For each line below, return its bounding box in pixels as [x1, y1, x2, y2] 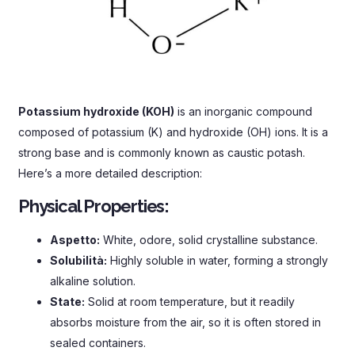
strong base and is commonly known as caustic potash [18, 145, 303, 159]
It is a [302, 124, 328, 139]
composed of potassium [18, 124, 144, 139]
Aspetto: [50, 233, 100, 247]
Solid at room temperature [88, 295, 224, 309]
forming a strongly [234, 254, 328, 268]
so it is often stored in [208, 315, 321, 330]
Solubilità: [50, 254, 107, 268]
